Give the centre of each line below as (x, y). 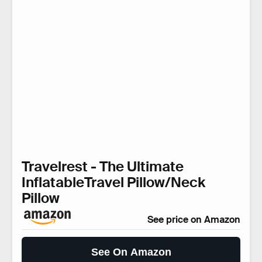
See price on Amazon (194, 220)
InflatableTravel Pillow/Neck (113, 182)
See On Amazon (131, 252)
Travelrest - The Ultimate (103, 167)
